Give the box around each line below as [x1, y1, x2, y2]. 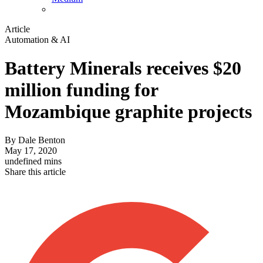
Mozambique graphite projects [5, 101, 252, 123]
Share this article [5, 167, 66, 177]
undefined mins [5, 156, 62, 167]
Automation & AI [5, 34, 70, 45]
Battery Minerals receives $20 [5, 58, 241, 79]
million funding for [5, 79, 158, 101]
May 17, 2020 [5, 146, 57, 156]
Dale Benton [18, 135, 65, 146]
